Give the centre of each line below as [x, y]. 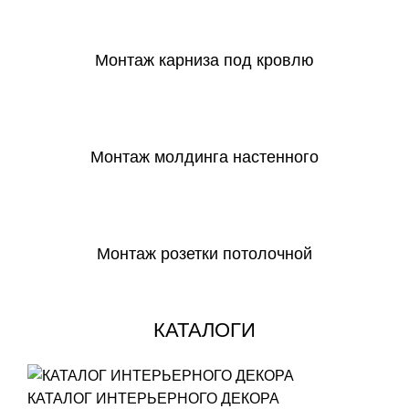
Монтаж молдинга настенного [204, 157]
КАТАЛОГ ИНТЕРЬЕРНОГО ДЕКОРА [153, 398]
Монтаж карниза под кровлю [204, 61]
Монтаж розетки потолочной [204, 254]
